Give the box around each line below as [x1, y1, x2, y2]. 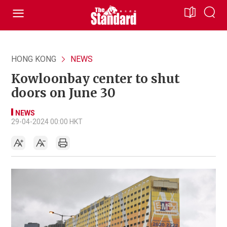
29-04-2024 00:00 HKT [11, 118, 83, 126]
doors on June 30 [11, 85, 116, 101]
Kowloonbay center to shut [11, 71, 180, 87]
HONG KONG [11, 54, 56, 64]
